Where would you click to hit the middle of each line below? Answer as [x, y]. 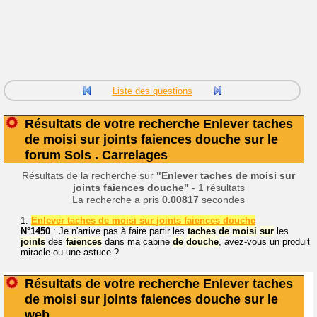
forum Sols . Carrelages [96, 155]
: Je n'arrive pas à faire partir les [119, 231]
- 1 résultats [217, 188]
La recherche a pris [117, 200]
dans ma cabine [137, 241]
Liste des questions [152, 91]
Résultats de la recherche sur [89, 175]
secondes [222, 200]
